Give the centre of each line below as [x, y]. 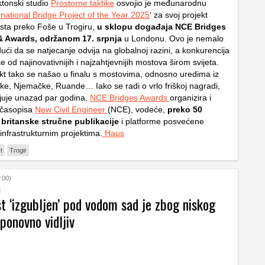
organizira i [190, 97]
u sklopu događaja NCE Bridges [160, 26]
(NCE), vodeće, [138, 109]
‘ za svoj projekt [179, 14]
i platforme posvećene [161, 121]
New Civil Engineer [71, 109]
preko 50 [185, 109]
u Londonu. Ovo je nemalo [173, 38]
